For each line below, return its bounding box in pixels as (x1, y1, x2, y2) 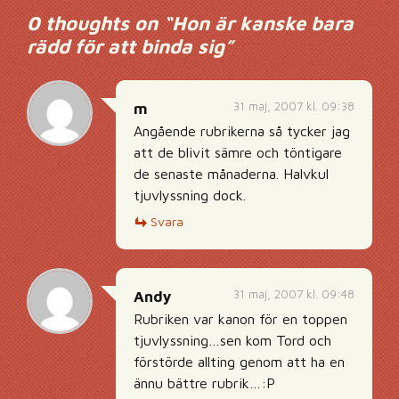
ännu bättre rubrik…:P (134, 375, 275, 391)
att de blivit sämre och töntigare (134, 144, 342, 160)
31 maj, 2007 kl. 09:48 (233, 287, 354, 301)
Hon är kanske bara (172, 12, 354, 35)
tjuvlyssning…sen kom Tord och (134, 332, 331, 348)
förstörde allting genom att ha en (134, 354, 345, 370)
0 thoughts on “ (27, 12, 172, 35)
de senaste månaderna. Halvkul (134, 166, 329, 182)
